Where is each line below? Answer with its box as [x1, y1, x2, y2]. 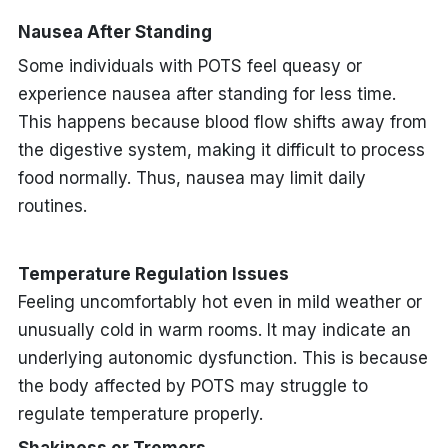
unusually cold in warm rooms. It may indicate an [17, 319, 411, 340]
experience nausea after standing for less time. [17, 83, 396, 104]
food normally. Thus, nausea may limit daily [17, 167, 366, 188]
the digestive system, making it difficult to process [17, 139, 425, 160]
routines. [17, 195, 87, 216]
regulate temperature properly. [17, 403, 263, 424]
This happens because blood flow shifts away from [17, 111, 427, 132]
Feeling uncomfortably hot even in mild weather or [17, 291, 422, 312]
